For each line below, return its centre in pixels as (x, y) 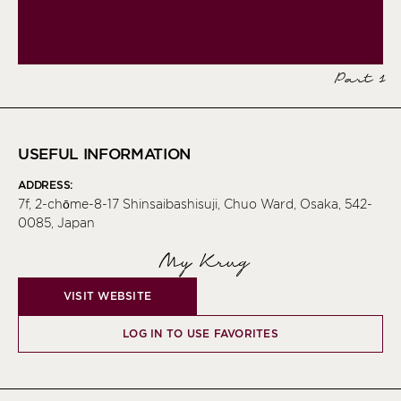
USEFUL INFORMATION (104, 154)
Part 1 (358, 80)
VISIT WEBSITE (107, 296)
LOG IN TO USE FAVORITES (200, 334)
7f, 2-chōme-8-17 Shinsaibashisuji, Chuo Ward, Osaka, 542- (195, 205)
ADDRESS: (46, 185)
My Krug (200, 263)
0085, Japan (56, 223)
